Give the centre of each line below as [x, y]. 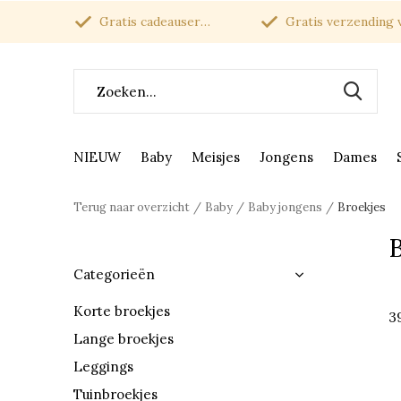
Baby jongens [285, 207]
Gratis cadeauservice [148, 21]
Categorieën [114, 274]
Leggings [103, 367]
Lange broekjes [124, 339]
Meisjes [216, 157]
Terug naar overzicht [132, 207]
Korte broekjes [122, 311]
